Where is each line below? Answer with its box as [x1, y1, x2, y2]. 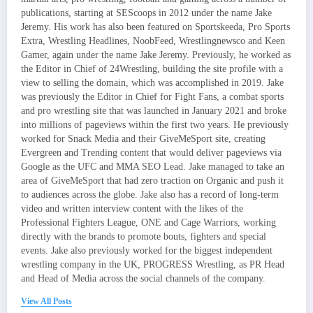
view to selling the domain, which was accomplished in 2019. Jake [21, 77, 284, 88]
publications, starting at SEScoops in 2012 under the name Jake [21, 7, 272, 18]
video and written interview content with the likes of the [21, 203, 243, 214]
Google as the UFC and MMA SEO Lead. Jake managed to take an [21, 161, 284, 172]
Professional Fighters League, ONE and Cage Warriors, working [21, 217, 276, 228]
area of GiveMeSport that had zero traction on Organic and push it [21, 175, 284, 186]
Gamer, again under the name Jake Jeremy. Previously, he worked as [21, 49, 291, 60]
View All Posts [21, 296, 72, 306]
